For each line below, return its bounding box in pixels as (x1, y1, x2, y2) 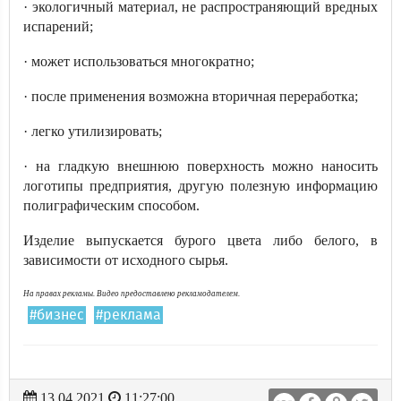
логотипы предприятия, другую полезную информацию (23, 178, 378, 193)
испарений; (23, 19, 93, 34)
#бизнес (30, 308, 84, 322)
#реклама (96, 308, 161, 322)
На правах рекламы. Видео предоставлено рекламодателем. (23, 289, 240, 299)
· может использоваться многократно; (23, 54, 254, 69)
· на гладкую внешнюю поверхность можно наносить (23, 158, 378, 174)
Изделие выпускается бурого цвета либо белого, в (23, 233, 378, 248)
